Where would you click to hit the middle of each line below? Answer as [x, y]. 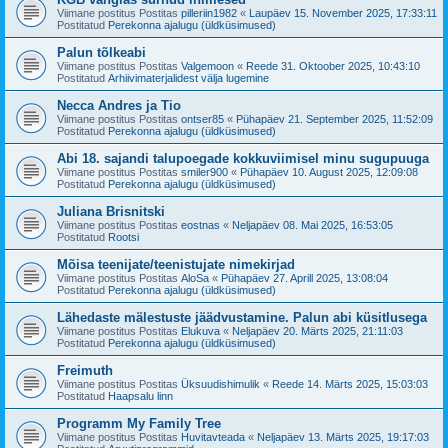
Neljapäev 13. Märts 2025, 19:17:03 [343, 436]
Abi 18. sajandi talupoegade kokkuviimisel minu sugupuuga [243, 158]
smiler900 [204, 171]
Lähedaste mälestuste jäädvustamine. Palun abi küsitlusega [242, 317]
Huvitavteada [213, 436]
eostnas [200, 224]
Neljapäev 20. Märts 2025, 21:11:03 [317, 330]
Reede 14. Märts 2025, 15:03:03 [350, 383]
